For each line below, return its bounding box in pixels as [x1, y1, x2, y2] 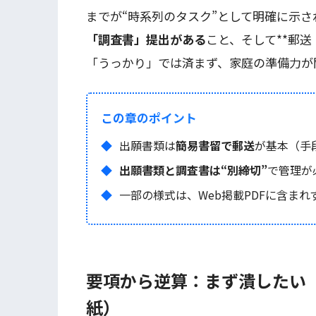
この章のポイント [101, 109, 197, 126]
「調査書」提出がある [86, 30, 206, 49]
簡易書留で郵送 [175, 136, 255, 154]
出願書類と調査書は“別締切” [119, 161, 267, 178]
